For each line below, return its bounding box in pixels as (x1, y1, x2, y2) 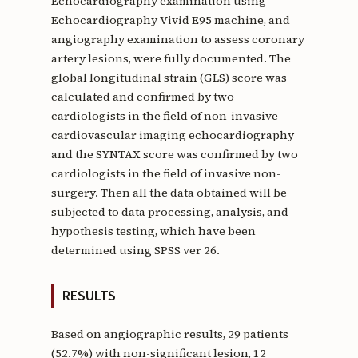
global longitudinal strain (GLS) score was (50, 70, 287, 86)
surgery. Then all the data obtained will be (50, 185, 287, 201)
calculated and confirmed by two (50, 89, 234, 105)
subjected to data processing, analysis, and (50, 204, 288, 221)
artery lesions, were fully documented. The (50, 50, 291, 67)
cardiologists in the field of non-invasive (50, 108, 278, 125)
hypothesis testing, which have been (50, 223, 256, 240)
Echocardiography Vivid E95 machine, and (50, 12, 290, 29)
